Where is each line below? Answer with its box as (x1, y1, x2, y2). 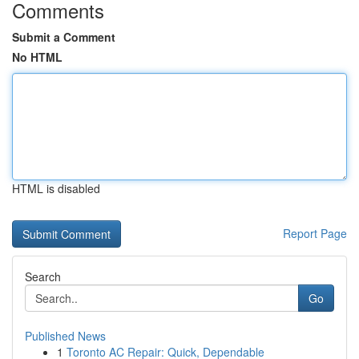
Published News (25, 328, 106, 344)
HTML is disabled (12, 180, 100, 196)
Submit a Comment (12, 29, 115, 45)
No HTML (12, 49, 63, 65)
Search (25, 268, 61, 284)
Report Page (283, 225, 347, 241)
